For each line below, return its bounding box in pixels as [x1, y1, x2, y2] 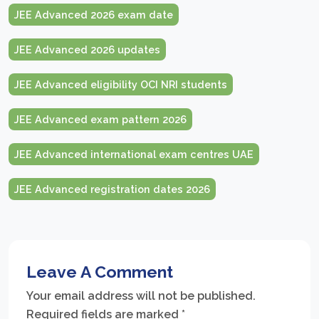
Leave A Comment [26, 262, 173, 282]
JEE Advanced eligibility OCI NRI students [14, 78, 227, 91]
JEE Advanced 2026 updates [14, 43, 160, 56]
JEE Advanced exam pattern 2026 [14, 113, 187, 126]
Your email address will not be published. [26, 289, 256, 303]
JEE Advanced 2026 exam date [14, 9, 173, 21]
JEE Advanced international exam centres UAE [14, 148, 253, 161]
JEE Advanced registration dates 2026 [14, 183, 210, 196]
